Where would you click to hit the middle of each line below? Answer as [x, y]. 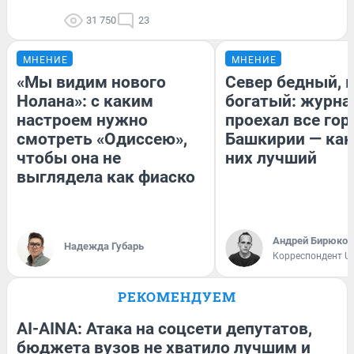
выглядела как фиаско [106, 177]
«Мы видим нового [91, 82]
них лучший [271, 158]
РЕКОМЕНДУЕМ [177, 296]
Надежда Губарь [104, 246]
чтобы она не [69, 158]
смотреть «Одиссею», [102, 139]
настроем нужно [82, 120]
